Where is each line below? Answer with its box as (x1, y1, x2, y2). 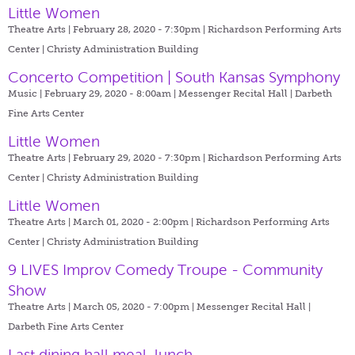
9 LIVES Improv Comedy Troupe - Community (8, 261, 323, 278)
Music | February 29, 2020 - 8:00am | (8, 87, 178, 99)
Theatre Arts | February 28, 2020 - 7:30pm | (8, 23, 208, 35)
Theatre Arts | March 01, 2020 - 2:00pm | (8, 216, 196, 227)
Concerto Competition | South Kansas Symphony (8, 68, 340, 86)
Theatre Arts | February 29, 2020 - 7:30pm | (8, 151, 208, 163)
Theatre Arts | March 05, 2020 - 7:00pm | (8, 300, 197, 312)
